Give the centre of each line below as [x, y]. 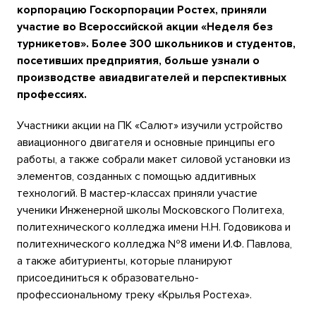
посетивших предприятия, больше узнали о [138, 61]
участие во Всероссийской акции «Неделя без [145, 27]
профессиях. [52, 95]
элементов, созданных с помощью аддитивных [136, 176]
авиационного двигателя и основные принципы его [146, 142]
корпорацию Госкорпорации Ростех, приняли [142, 10]
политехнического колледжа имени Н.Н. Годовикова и [154, 227]
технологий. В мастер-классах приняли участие [137, 193]
